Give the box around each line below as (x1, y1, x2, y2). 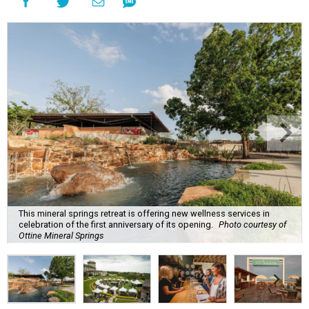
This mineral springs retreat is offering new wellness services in (19, 208, 270, 219)
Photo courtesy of (219, 219, 286, 230)
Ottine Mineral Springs (19, 230, 103, 241)
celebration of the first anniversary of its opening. (19, 219, 213, 230)
